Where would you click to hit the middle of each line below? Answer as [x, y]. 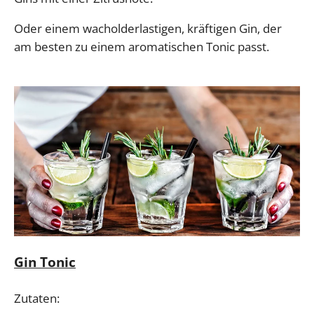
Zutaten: [37, 298]
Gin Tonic [45, 262]
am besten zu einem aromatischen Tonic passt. [142, 46]
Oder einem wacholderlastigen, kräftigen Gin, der [148, 28]
